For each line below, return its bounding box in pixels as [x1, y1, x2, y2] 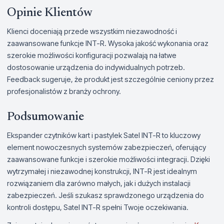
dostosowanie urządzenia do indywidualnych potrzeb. [7, 62, 185, 71]
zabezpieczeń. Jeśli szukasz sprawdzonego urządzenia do [7, 190, 204, 199]
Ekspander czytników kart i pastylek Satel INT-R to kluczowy [7, 130, 200, 139]
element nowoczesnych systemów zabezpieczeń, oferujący [7, 142, 206, 151]
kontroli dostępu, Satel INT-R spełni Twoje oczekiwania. [7, 202, 188, 211]
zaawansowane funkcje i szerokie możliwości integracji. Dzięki [7, 154, 210, 163]
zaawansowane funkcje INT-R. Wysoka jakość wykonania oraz [7, 38, 208, 47]
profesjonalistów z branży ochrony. [7, 86, 121, 95]
